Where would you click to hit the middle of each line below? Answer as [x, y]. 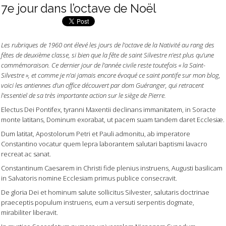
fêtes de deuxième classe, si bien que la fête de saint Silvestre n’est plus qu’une [107, 55]
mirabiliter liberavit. [30, 213]
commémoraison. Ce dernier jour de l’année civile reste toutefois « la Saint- [103, 65]
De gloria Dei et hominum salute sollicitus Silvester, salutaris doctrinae [105, 192]
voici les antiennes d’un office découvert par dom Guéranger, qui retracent [102, 85]
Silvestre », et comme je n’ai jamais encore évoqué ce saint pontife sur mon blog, [111, 75]
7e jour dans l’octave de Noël [79, 9]
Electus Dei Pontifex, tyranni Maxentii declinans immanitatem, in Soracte [108, 109]
